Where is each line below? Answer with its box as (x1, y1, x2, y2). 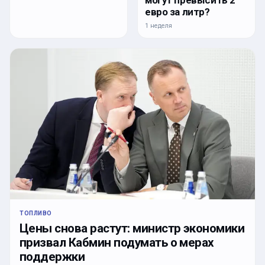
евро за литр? (145, 5, 210, 18)
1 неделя (145, 21, 172, 30)
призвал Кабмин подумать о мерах (20, 235, 214, 250)
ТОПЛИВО (20, 209, 52, 218)
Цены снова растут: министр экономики (20, 221, 245, 236)
